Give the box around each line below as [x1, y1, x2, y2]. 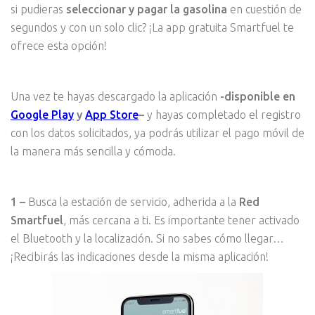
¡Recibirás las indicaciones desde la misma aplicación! [11, 250, 269, 263]
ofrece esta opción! [11, 39, 107, 52]
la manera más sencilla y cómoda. [11, 144, 176, 157]
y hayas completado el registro [144, 108, 301, 121]
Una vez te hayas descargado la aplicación [11, 89, 220, 103]
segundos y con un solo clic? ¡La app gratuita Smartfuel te [11, 20, 294, 34]
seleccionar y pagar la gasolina [66, 2, 227, 15]
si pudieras [11, 2, 66, 15]
